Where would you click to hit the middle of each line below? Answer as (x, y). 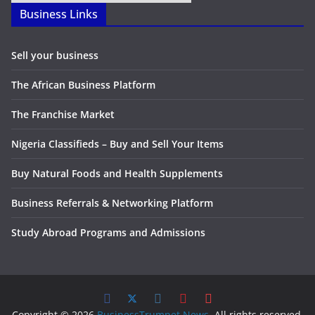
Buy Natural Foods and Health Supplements (117, 173)
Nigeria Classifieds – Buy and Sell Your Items (117, 143)
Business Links (59, 14)
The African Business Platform (83, 84)
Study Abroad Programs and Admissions (108, 232)
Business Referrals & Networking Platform (112, 202)
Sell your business (55, 55)
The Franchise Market (63, 114)
